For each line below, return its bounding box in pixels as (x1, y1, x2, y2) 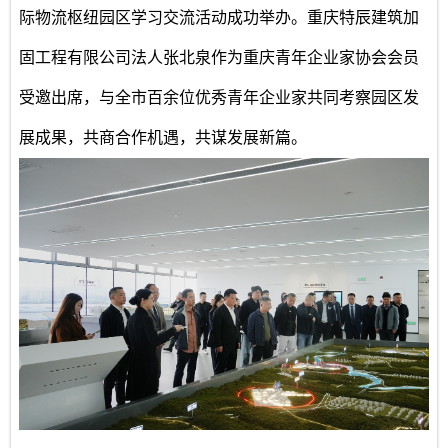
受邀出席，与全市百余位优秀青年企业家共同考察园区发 (19, 88, 420, 106)
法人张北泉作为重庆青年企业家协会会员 (131, 48, 420, 66)
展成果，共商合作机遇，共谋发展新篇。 (19, 128, 308, 146)
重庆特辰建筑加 (307, 8, 420, 26)
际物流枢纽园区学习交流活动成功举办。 (19, 8, 308, 26)
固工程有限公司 (19, 48, 132, 66)
